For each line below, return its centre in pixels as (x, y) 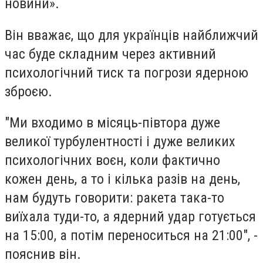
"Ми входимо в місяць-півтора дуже (112, 123)
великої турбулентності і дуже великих (120, 142)
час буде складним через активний (110, 54)
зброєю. (28, 91)
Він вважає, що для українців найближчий (131, 35)
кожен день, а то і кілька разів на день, (122, 179)
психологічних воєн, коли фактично (112, 161)
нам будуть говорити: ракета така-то (114, 198)
